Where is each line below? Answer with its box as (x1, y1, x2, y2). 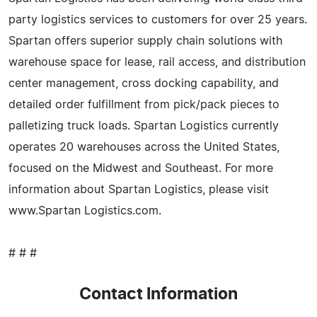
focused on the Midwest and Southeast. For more (8, 162, 273, 174)
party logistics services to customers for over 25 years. (8, 13, 307, 25)
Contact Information (79, 286, 238, 303)
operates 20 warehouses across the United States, (8, 141, 279, 153)
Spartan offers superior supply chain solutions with (8, 35, 282, 47)
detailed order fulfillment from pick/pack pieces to (8, 98, 279, 110)
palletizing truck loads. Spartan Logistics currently (8, 120, 279, 132)
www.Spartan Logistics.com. (8, 204, 161, 217)
